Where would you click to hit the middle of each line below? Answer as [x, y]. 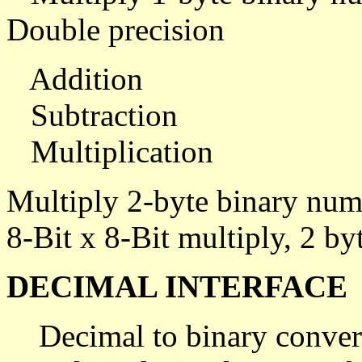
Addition [75, 79]
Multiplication [110, 152]
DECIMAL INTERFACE [177, 286]
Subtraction [92, 115]
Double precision [116, 29]
